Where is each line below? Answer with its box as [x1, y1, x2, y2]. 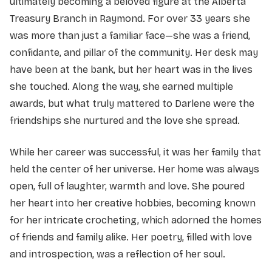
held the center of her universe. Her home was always [10, 163, 259, 175]
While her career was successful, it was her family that [10, 146, 261, 158]
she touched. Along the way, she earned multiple [10, 80, 233, 92]
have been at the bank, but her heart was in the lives [10, 63, 253, 75]
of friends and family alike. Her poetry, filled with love [10, 231, 252, 243]
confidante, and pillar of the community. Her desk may [10, 46, 258, 58]
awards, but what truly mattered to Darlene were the [10, 97, 254, 109]
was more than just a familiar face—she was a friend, [10, 29, 250, 41]
